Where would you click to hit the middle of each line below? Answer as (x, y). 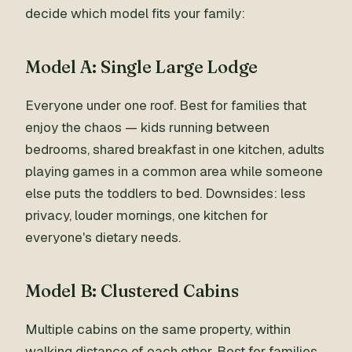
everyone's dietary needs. (103, 237)
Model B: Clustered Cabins (132, 291)
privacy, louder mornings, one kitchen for (147, 215)
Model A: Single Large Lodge (142, 67)
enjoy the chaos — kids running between (147, 127)
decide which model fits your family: (135, 13)
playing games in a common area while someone (174, 171)
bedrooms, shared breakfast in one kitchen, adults (175, 149)
